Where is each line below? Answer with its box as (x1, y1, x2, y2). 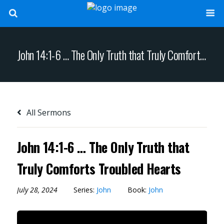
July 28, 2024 (16, 184, 57, 194)
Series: (73, 184, 96, 194)
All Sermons (24, 106, 71, 118)
